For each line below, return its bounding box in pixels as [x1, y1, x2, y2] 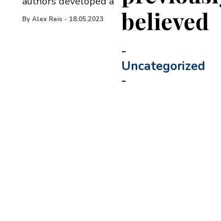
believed [121, 6, 209, 36]
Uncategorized [121, 58, 206, 74]
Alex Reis [32, 15, 62, 24]
